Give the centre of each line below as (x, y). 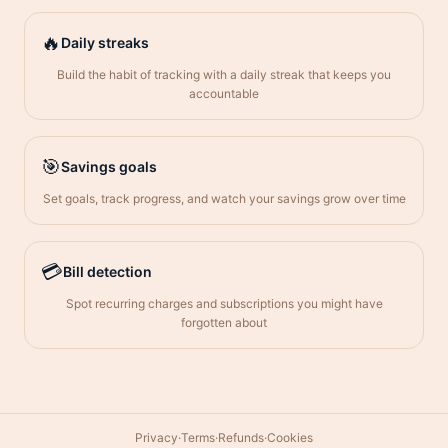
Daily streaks (105, 42)
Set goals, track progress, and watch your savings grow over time (224, 198)
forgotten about (224, 322)
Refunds (241, 437)
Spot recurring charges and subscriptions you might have (224, 303)
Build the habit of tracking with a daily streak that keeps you (224, 74)
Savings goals (109, 166)
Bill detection (107, 271)
